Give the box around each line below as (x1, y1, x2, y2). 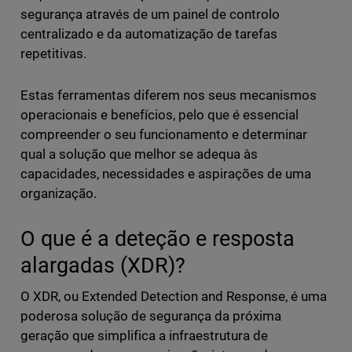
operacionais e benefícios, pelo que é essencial (20, 107, 299, 123)
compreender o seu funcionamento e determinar (20, 126, 308, 143)
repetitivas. (20, 46, 86, 62)
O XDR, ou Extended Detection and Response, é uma (20, 288, 328, 305)
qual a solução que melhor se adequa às (20, 146, 258, 163)
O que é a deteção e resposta (20, 226, 295, 251)
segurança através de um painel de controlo (20, 6, 280, 23)
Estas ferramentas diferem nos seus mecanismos (20, 87, 317, 104)
